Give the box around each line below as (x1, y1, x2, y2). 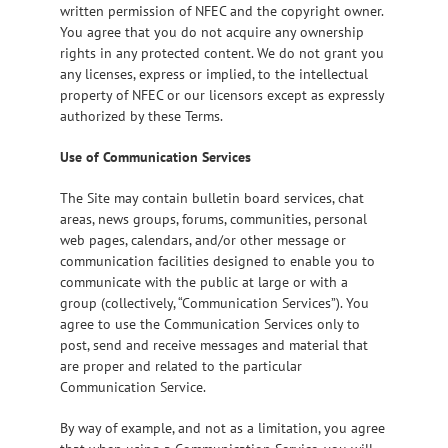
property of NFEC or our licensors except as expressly (60, 85, 384, 104)
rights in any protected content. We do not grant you (60, 43, 384, 62)
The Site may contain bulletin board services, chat (60, 188, 364, 207)
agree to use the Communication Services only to (60, 314, 360, 333)
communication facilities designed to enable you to (60, 251, 375, 270)
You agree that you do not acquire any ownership (60, 22, 364, 41)
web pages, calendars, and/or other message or (60, 230, 346, 249)
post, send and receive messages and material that (60, 335, 368, 354)
